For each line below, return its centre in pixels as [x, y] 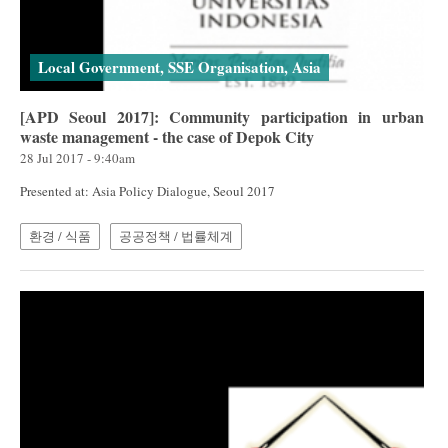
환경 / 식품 [60, 236]
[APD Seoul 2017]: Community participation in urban [222, 117]
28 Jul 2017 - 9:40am [77, 158]
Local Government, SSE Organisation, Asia [179, 67]
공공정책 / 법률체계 [176, 236]
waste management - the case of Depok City [167, 137]
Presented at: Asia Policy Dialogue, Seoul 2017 [147, 191]
